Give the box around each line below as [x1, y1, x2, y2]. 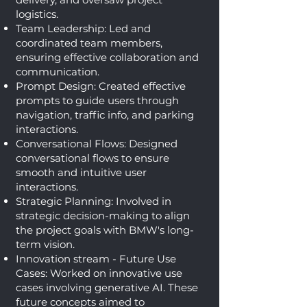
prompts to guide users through [16, 94, 179, 107]
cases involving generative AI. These [16, 281, 198, 294]
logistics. [16, 8, 58, 21]
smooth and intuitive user [16, 166, 147, 179]
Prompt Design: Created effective [16, 79, 186, 93]
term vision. [16, 238, 75, 251]
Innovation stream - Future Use [16, 252, 176, 265]
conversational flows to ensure [16, 151, 169, 164]
